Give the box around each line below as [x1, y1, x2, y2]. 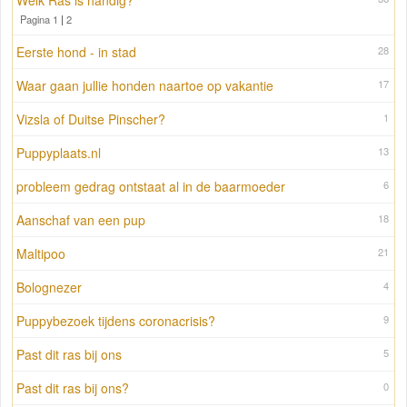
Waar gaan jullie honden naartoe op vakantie [16, 76, 273, 95]
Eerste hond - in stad [16, 43, 136, 62]
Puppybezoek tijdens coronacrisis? [16, 312, 215, 331]
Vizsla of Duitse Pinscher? [16, 110, 165, 129]
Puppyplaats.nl [16, 144, 101, 163]
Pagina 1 [20, 12, 58, 27]
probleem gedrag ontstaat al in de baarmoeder [16, 177, 285, 196]
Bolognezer [16, 278, 82, 297]
